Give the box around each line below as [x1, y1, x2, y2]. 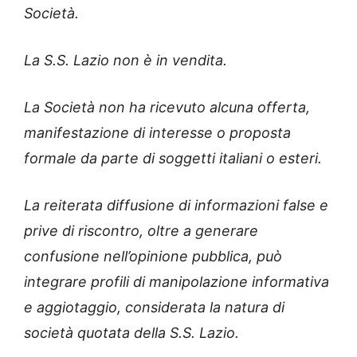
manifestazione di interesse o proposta [24, 124, 291, 142]
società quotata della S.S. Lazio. [24, 324, 239, 342]
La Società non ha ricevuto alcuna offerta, [24, 99, 310, 116]
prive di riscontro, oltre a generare [24, 222, 258, 240]
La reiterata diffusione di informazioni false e [24, 197, 328, 214]
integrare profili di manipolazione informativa [24, 273, 329, 291]
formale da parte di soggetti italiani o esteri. [24, 150, 322, 167]
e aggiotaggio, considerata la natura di [24, 299, 284, 316]
